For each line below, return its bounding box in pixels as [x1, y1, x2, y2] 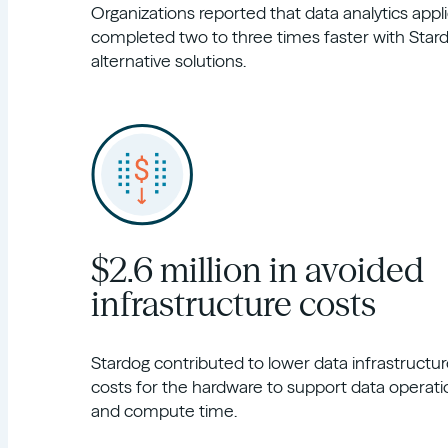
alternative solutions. [90, 50, 246, 71]
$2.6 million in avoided [90, 249, 424, 291]
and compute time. [90, 400, 237, 421]
